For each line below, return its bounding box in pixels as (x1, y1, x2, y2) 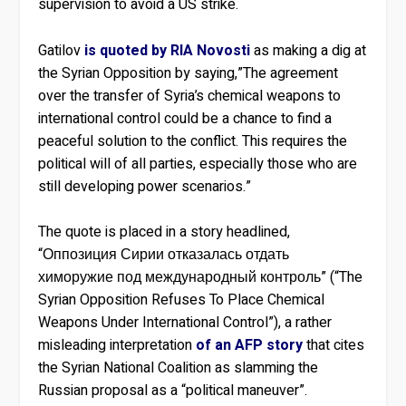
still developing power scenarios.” (38, 175, 252, 198)
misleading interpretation (38, 334, 197, 357)
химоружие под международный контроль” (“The (38, 266, 363, 289)
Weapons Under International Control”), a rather (38, 312, 333, 334)
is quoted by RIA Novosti (84, 39, 251, 62)
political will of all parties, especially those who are (38, 152, 358, 175)
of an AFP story (196, 334, 304, 357)
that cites (303, 334, 365, 357)
